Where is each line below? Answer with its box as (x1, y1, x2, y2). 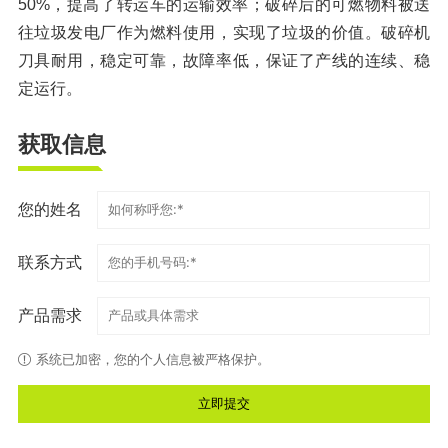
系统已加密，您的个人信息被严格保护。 (35, 351, 270, 367)
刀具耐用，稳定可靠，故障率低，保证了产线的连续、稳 (17, 52, 431, 70)
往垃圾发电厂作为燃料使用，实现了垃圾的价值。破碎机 (17, 24, 431, 42)
